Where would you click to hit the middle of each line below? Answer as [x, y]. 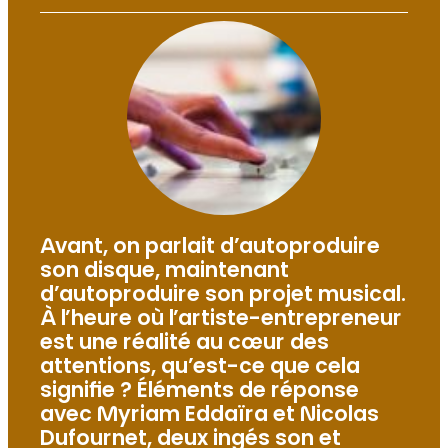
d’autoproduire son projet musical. [223, 296]
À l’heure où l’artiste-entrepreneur [221, 320]
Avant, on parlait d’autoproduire [210, 248]
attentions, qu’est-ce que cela [200, 368]
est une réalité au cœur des [184, 344]
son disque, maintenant [164, 272]
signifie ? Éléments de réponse [199, 392]
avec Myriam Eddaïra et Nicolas [209, 416]
